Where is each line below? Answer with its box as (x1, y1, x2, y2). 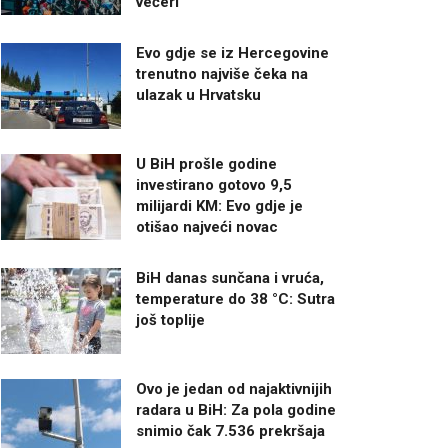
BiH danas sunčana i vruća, (136, 268, 324, 287)
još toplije (136, 310, 205, 329)
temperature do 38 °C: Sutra (136, 289, 335, 308)
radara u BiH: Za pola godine (136, 400, 336, 419)
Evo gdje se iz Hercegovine (136, 44, 329, 62)
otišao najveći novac (136, 217, 278, 236)
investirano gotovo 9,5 (136, 175, 292, 194)
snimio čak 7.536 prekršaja (136, 421, 325, 440)
